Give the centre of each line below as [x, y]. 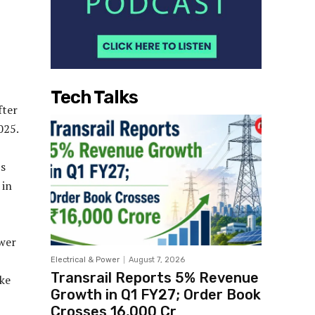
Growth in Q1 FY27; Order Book [156, 295]
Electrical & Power [85, 260]
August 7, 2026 [157, 260]
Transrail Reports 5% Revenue [155, 278]
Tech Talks [94, 98]
